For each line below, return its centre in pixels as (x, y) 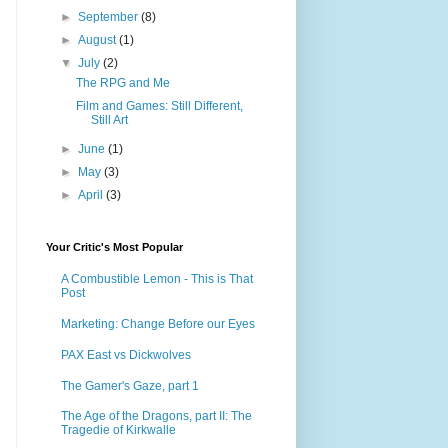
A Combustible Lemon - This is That (157, 279)
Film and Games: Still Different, (159, 105)
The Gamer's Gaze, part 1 (130, 385)
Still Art (109, 119)
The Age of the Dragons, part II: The (156, 416)
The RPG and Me (122, 82)
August (99, 39)
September (110, 16)
